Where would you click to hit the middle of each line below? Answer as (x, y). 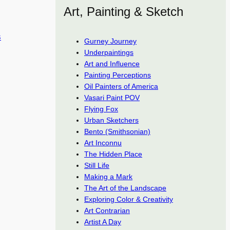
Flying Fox (101, 109)
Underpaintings (109, 52)
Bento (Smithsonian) (117, 131)
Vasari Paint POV (112, 98)
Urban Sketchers (111, 120)
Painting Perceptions (118, 75)
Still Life (97, 165)
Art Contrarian (107, 210)
